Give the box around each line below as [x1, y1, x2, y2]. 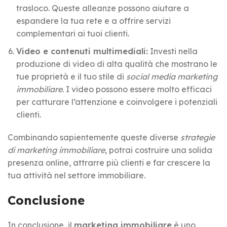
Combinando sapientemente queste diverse [8, 132, 180, 142]
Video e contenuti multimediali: [16, 46, 148, 56]
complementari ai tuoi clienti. [16, 28, 129, 39]
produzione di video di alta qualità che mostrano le [16, 58, 217, 69]
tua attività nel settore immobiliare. [8, 170, 145, 180]
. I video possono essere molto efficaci [62, 84, 212, 94]
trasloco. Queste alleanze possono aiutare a [16, 3, 189, 13]
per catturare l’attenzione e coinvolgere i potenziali [16, 96, 217, 107]
